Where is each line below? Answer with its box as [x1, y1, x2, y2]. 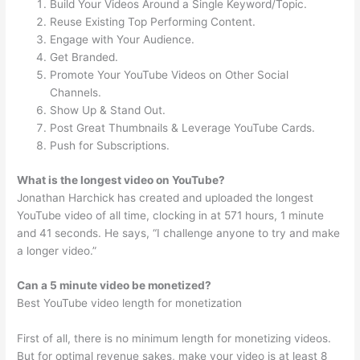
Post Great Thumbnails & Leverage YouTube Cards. [50, 121, 316, 135]
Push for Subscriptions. [50, 139, 170, 153]
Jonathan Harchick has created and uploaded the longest [17, 190, 314, 204]
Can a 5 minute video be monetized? [17, 279, 212, 292]
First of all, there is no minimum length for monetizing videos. [17, 332, 332, 346]
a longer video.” [17, 243, 97, 257]
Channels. [50, 86, 102, 100]
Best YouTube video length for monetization [17, 297, 243, 310]
